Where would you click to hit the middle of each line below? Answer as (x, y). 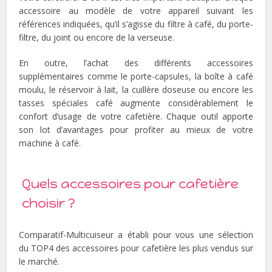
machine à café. (50, 143)
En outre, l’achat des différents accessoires (136, 63)
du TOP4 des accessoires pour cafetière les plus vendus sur (136, 248)
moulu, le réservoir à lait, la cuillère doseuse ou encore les (136, 89)
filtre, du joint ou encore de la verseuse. (97, 37)
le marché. (39, 261)
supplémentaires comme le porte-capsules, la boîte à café (136, 76)
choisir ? (49, 203)
